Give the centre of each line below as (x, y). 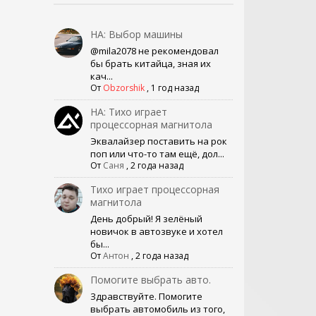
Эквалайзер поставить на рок (158, 141)
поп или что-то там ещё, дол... (157, 153)
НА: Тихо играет (128, 111)
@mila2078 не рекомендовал (154, 50)
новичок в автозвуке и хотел (156, 231)
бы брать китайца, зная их (150, 63)
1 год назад (175, 87)
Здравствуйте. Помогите (146, 296)
